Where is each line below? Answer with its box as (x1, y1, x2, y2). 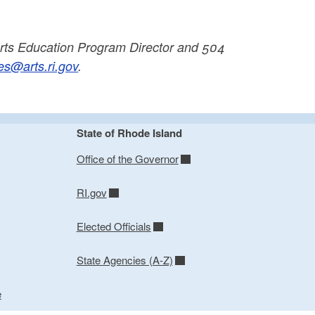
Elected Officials (76, 219, 151, 234)
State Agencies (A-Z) (76, 252, 173, 268)
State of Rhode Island (76, 125, 182, 141)
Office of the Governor (76, 151, 179, 167)
